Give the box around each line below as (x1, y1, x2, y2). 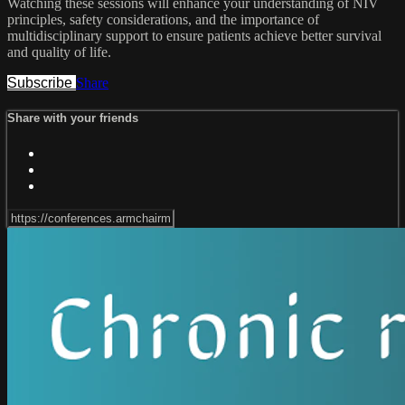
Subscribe (7, 75, 76, 91)
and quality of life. (7, 44, 111, 61)
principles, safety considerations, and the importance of (7, 12, 319, 28)
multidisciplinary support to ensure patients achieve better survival (7, 28, 381, 44)
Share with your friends (7, 111, 138, 126)
